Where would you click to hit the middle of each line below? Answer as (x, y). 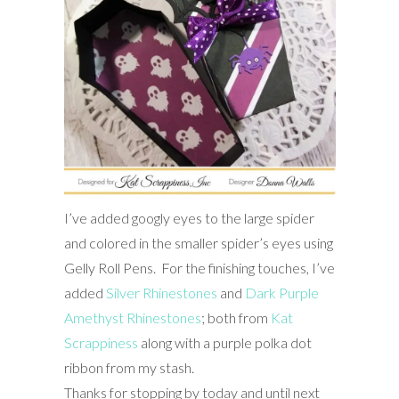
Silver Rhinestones (163, 293)
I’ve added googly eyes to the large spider (189, 218)
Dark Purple (281, 293)
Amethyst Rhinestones (132, 318)
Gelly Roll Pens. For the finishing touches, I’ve (199, 268)
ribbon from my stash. (129, 368)
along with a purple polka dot (224, 343)
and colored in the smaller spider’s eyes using (198, 243)
